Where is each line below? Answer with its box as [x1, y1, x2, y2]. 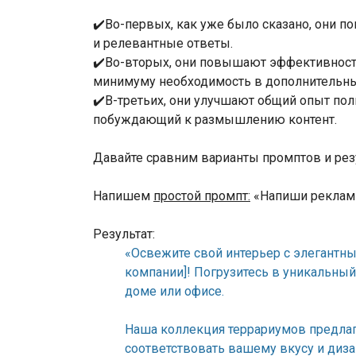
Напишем [93, 188, 153, 204]
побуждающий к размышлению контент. [93, 112, 337, 128]
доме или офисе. [125, 284, 224, 300]
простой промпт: [153, 188, 250, 204]
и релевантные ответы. [93, 36, 236, 52]
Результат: [93, 226, 155, 242]
